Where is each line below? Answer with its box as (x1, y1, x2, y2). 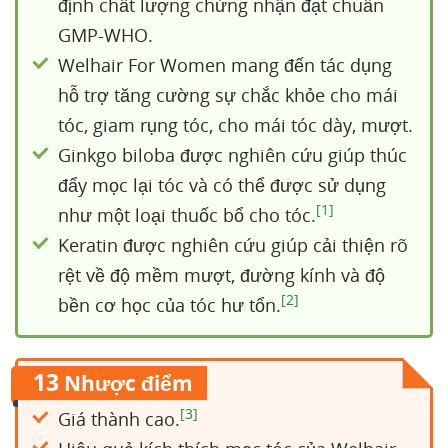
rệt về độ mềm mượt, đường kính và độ (58, 263, 385, 287)
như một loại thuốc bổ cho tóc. (58, 203, 316, 227)
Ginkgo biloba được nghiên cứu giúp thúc (58, 143, 407, 167)
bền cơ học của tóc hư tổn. (58, 293, 281, 317)
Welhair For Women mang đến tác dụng (58, 53, 392, 77)
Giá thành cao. (58, 407, 180, 431)
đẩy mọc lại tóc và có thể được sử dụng (58, 173, 386, 197)
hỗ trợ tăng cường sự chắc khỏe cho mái (58, 83, 398, 107)
